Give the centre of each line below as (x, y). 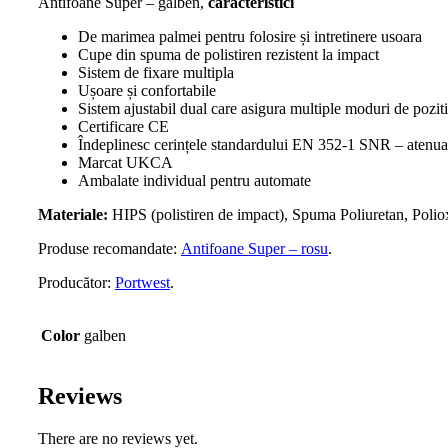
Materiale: (73, 214)
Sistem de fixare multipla (156, 72)
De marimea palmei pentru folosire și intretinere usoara (250, 36)
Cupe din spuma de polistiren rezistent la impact (228, 54)
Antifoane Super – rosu (254, 248)
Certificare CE (123, 126)
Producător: (76, 282)
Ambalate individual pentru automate (194, 180)
